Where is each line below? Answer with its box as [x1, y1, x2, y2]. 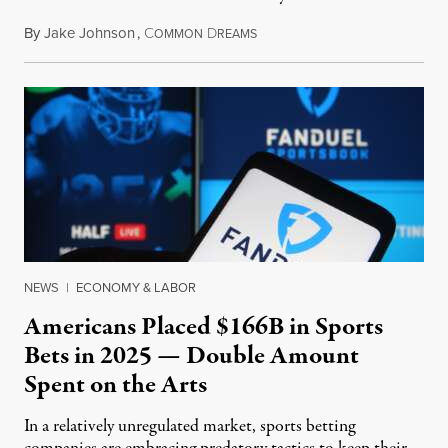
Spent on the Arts [24, 366, 207, 403]
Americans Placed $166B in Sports [24, 308, 383, 345]
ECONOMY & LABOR [76, 277, 196, 297]
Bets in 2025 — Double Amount [24, 337, 359, 374]
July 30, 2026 [256, 21, 336, 44]
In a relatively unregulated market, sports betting [24, 413, 355, 439]
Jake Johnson [44, 21, 135, 44]
